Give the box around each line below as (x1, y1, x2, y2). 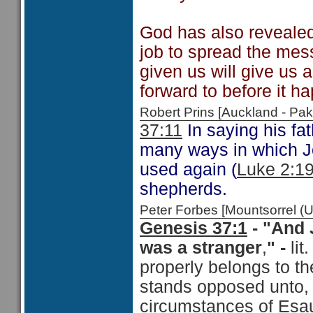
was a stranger (140, 238, 262, 257)
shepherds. (140, 180, 227, 198)
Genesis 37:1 (140, 219, 247, 238)
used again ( (140, 160, 237, 179)
